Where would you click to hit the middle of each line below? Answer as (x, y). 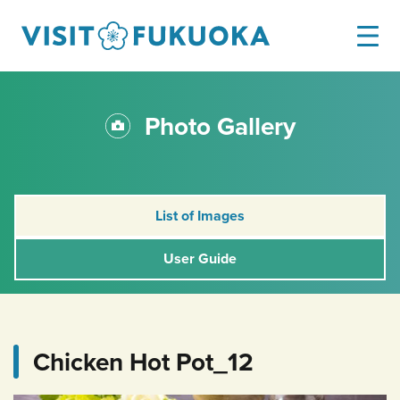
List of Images (200, 216)
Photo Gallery (220, 126)
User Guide (200, 258)
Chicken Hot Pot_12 (143, 362)
